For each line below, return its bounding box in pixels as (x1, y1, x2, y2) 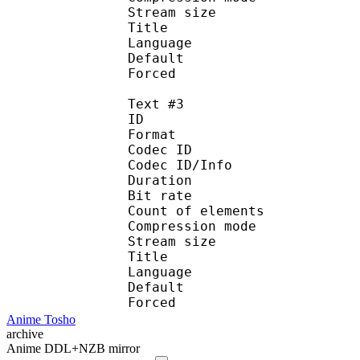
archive (6, 326, 43, 341)
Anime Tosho (6, 312, 76, 326)
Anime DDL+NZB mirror (6, 341, 140, 355)
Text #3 (128, 96, 184, 112)
